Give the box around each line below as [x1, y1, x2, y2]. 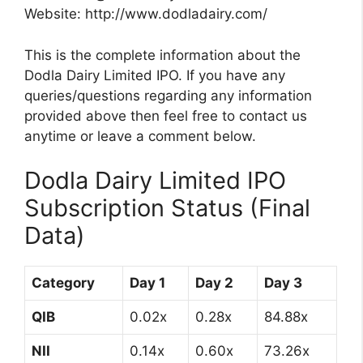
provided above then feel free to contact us [24, 107, 307, 124]
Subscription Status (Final [24, 194, 310, 223]
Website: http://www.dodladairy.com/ [24, 6, 267, 23]
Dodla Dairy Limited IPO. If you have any [24, 66, 285, 83]
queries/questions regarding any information [24, 87, 312, 104]
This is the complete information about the [24, 46, 301, 63]
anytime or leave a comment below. [24, 127, 256, 144]
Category [32, 275, 95, 292]
